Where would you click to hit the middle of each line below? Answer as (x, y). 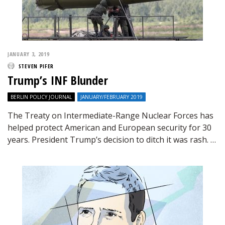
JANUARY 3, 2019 (29, 54)
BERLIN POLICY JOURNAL (41, 97)
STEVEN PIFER (36, 66)
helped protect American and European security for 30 (109, 128)
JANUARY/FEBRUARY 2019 (111, 97)
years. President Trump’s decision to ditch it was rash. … (112, 140)
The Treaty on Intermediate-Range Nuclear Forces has (110, 116)
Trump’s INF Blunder (58, 80)
